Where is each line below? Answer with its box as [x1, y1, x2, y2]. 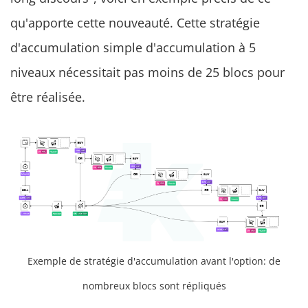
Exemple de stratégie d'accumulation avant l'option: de [27, 254, 280, 267]
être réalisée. [10, 89, 85, 106]
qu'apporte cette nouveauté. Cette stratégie [10, 14, 260, 32]
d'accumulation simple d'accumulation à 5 [10, 39, 256, 56]
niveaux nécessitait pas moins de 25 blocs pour [10, 64, 285, 81]
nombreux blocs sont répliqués [82, 278, 226, 292]
